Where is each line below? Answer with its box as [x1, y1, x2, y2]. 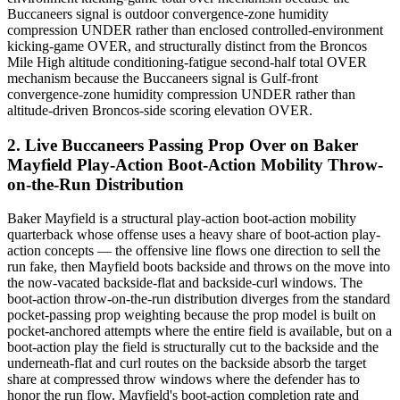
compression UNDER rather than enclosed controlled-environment [7, 21, 383, 37]
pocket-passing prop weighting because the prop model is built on [7, 307, 376, 323]
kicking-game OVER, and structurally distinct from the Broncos [7, 37, 367, 54]
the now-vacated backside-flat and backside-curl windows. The [7, 275, 362, 291]
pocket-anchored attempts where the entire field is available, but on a [7, 323, 392, 339]
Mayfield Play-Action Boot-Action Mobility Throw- [7, 154, 383, 174]
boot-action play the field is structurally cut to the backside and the [7, 339, 379, 355]
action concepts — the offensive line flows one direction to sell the [7, 243, 380, 259]
